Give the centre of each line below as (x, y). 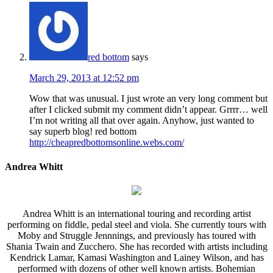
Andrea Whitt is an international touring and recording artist (136, 213)
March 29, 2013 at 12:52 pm (84, 78)
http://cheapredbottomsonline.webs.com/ (107, 143)
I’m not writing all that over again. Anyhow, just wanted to (142, 121)
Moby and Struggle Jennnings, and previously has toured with (136, 235)
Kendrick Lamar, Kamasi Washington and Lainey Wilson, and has (136, 257)
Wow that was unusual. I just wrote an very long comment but (148, 99)
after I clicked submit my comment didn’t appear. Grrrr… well (148, 110)
